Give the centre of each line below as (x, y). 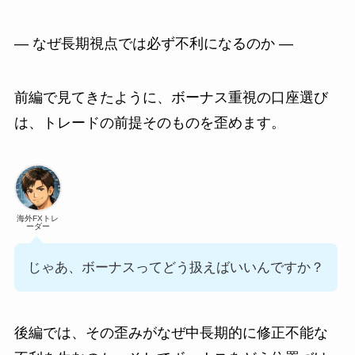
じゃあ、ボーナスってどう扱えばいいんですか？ (176, 267)
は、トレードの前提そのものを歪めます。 (149, 122)
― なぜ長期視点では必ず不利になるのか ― (153, 44)
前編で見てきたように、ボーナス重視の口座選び (171, 97)
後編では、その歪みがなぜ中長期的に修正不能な (171, 332)
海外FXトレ (38, 218)
